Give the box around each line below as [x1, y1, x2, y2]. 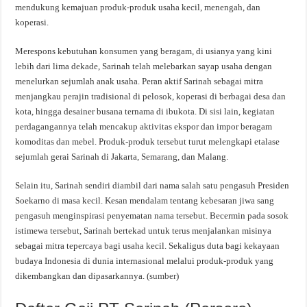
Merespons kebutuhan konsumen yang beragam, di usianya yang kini [15, 46, 273, 56]
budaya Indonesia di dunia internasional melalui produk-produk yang [15, 256, 274, 266]
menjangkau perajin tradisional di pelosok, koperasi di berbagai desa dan [15, 91, 286, 101]
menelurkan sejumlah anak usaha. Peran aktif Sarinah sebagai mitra [15, 76, 264, 86]
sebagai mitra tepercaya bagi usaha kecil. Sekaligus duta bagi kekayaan [15, 241, 280, 251]
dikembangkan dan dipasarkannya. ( [15, 271, 150, 281]
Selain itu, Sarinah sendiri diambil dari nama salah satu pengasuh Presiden [15, 180, 290, 191]
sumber [149, 271, 177, 281]
